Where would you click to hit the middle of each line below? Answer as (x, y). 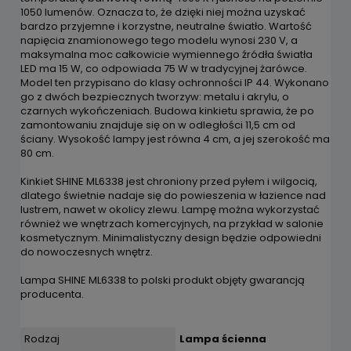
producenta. (52, 295)
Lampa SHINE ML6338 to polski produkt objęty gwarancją (163, 280)
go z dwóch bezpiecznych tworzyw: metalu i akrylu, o (155, 97)
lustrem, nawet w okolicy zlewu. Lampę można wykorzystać (170, 210)
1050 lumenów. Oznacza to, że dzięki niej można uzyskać (163, 13)
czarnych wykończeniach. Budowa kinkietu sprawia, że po (167, 111)
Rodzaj (42, 339)
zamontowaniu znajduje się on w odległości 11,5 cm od (158, 125)
